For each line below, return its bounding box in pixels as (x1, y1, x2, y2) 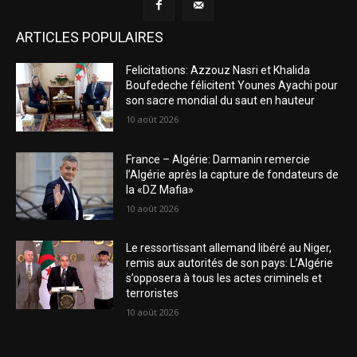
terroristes (126, 287, 179, 300)
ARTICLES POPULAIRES (16, 29, 163, 46)
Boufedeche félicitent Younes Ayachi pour (126, 79, 339, 92)
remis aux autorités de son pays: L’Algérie (126, 257, 334, 270)
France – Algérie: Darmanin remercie (126, 152, 311, 166)
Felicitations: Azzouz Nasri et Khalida (126, 64, 311, 77)
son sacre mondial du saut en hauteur (126, 94, 316, 108)
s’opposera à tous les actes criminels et (126, 272, 323, 285)
